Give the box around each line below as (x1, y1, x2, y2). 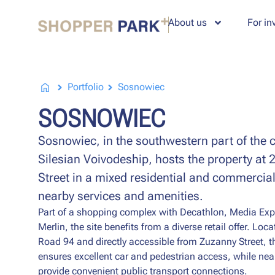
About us (168, 16, 207, 28)
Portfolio (67, 81, 104, 93)
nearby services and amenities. (38, 188, 203, 203)
